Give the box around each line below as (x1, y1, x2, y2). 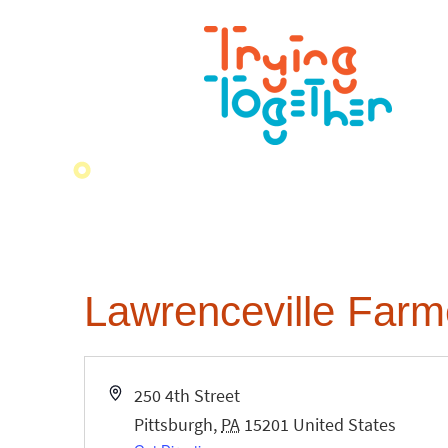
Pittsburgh (134, 413, 214, 436)
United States (293, 413, 397, 436)
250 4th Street (134, 384, 241, 407)
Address (108, 383, 169, 406)
